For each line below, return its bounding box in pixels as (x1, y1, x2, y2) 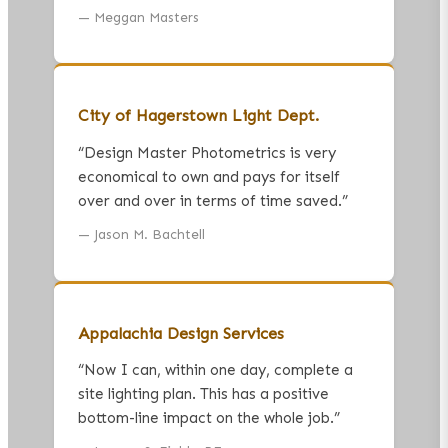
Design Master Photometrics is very (84, 143, 336, 162)
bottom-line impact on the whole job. (78, 408, 334, 427)
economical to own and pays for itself (78, 167, 340, 186)
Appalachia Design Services (78, 323, 284, 343)
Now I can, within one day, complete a (84, 360, 353, 379)
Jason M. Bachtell (94, 226, 205, 244)
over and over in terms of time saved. (78, 191, 342, 210)
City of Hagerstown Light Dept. (78, 106, 319, 126)
